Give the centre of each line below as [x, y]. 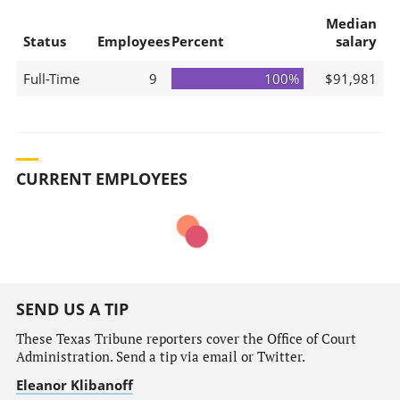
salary [356, 41]
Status [44, 41]
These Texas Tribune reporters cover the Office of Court [186, 338]
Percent [197, 41]
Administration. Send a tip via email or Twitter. [160, 356]
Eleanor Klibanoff [74, 384]
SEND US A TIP [72, 309]
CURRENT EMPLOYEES [101, 179]
